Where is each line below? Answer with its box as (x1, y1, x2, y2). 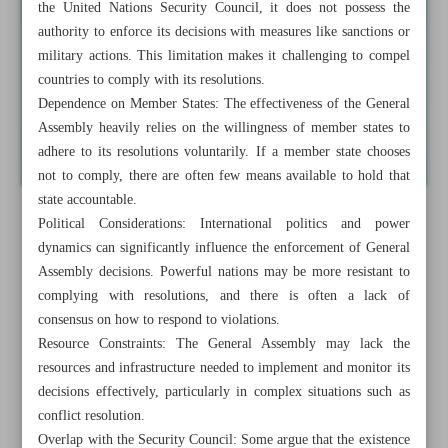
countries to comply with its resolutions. (38, 68, 266, 92)
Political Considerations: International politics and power (38, 212, 410, 236)
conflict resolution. (38, 404, 146, 428)
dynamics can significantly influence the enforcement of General (38, 236, 410, 260)
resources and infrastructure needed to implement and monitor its (38, 356, 410, 380)
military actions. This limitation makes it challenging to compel (38, 44, 410, 68)
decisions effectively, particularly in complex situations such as (38, 380, 410, 404)
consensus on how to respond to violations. (38, 308, 281, 332)
